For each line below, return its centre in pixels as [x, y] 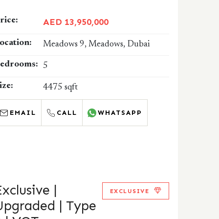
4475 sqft [61, 88]
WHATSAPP [120, 113]
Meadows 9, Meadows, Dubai [97, 44]
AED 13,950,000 [76, 22]
